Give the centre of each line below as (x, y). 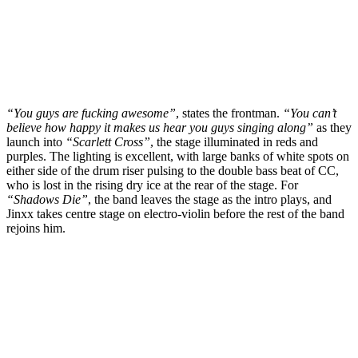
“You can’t (310, 113)
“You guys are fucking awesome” (91, 113)
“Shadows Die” (47, 199)
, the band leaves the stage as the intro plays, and (210, 199)
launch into (36, 141)
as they (332, 127)
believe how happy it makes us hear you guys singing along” (160, 127)
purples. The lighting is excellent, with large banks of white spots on (178, 156)
